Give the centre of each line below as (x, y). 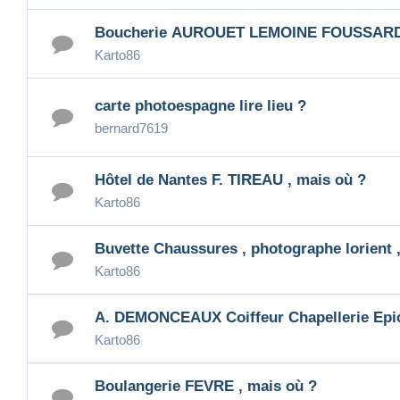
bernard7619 (131, 129)
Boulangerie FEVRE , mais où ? (206, 386)
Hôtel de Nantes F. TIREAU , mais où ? (230, 179)
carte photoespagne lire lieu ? (221, 106)
